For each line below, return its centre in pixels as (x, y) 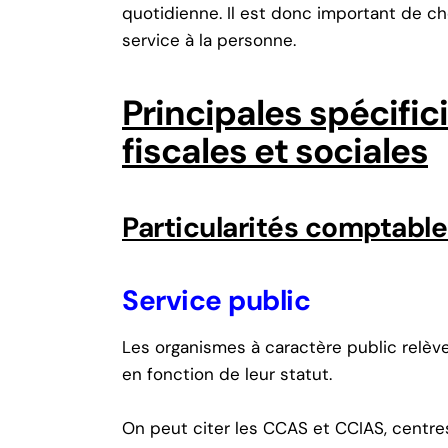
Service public (216, 301)
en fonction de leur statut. (227, 374)
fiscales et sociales (275, 151)
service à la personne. (209, 40)
